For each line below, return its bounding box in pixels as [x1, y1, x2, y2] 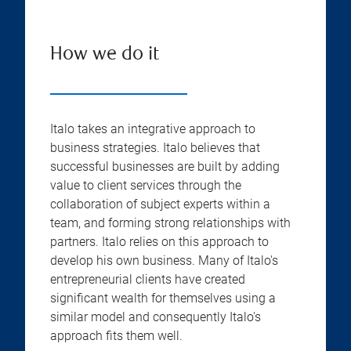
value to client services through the [50, 178, 241, 193]
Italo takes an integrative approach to [50, 121, 255, 136]
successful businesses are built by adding [50, 159, 280, 174]
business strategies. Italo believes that [50, 140, 260, 155]
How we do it [50, 45, 159, 65]
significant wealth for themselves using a [50, 291, 276, 306]
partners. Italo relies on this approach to [50, 234, 269, 249]
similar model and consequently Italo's [50, 309, 261, 324]
